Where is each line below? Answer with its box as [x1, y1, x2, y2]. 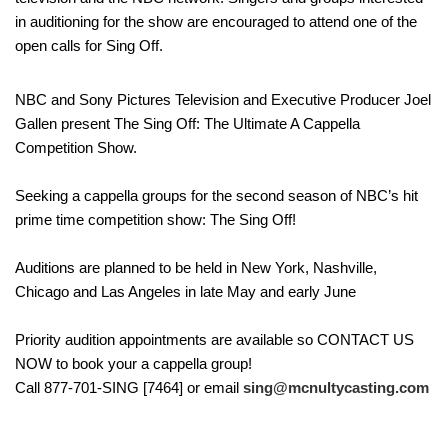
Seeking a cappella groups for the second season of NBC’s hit [15, 186, 418, 204]
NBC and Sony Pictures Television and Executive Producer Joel [15, 90, 431, 108]
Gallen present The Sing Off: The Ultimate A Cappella [15, 114, 360, 132]
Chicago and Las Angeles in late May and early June [15, 282, 356, 300]
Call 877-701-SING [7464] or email [15, 378, 243, 396]
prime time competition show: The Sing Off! [15, 210, 300, 228]
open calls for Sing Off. [15, 36, 163, 54]
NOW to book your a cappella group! [15, 354, 256, 372]
